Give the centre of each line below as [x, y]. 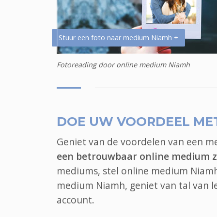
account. [76, 200]
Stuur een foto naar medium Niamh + [118, 38]
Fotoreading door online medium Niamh [123, 65]
